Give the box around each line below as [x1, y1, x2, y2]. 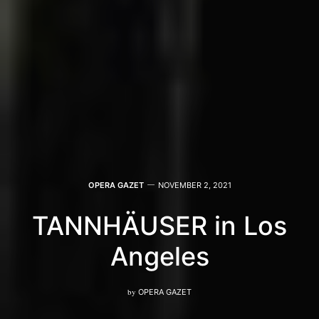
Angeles [110, 240, 209, 272]
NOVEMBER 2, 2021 [157, 179, 231, 190]
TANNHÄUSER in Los [32, 209, 287, 241]
